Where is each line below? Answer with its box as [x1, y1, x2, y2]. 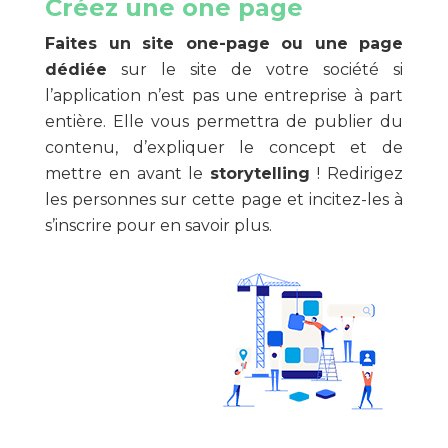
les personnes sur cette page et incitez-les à [45, 190, 403, 209]
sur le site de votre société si [107, 60, 403, 79]
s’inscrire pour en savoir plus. [45, 216, 272, 235]
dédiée [45, 60, 107, 79]
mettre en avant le [45, 164, 211, 183]
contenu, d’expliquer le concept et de [45, 138, 403, 157]
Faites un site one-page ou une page [45, 34, 403, 53]
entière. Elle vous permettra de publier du [45, 112, 403, 131]
